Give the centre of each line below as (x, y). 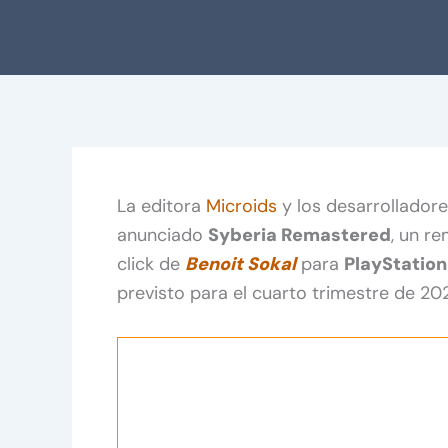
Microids (241, 205)
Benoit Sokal (240, 263)
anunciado (162, 234)
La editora (161, 205)
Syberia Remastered (299, 234)
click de (151, 263)
